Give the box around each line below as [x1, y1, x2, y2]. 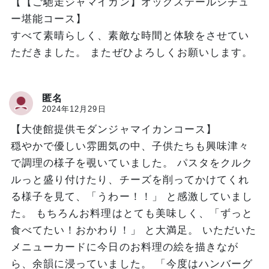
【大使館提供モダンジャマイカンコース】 [11, 122, 217, 135]
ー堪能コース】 [11, 12, 87, 25]
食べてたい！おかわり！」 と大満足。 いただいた [11, 223, 257, 236]
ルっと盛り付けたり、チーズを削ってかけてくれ [11, 173, 250, 186]
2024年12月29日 [42, 104, 106, 113]
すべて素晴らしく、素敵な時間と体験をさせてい [11, 29, 250, 41]
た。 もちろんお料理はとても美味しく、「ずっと [11, 207, 253, 219]
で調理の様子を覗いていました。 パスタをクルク [11, 156, 253, 169]
